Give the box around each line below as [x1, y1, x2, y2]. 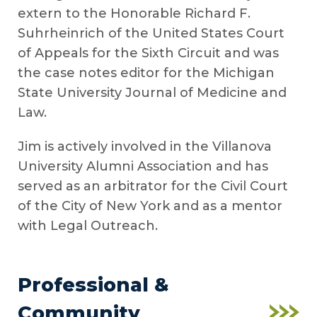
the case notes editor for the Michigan [18, 64, 275, 81]
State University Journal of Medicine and [18, 84, 287, 100]
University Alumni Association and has [18, 158, 268, 174]
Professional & [18, 272, 169, 296]
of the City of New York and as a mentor [18, 197, 282, 214]
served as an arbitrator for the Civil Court [18, 178, 288, 194]
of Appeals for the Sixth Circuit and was [18, 45, 279, 61]
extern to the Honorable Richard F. [18, 5, 250, 21]
